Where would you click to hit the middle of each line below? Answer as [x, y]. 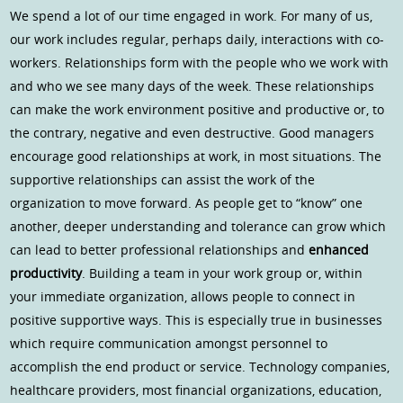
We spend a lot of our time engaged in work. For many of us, [192, 16]
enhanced [339, 250]
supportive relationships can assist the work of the [163, 180]
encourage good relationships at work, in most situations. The [196, 157]
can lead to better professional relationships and [160, 250]
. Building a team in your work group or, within [223, 273]
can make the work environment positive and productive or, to [197, 110]
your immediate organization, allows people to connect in [183, 297]
